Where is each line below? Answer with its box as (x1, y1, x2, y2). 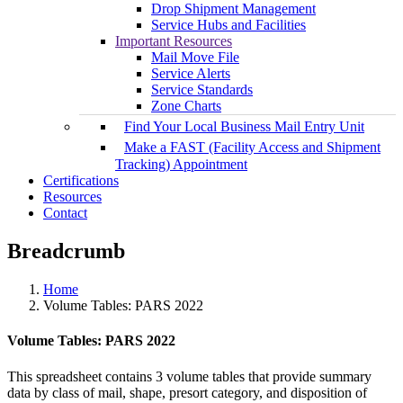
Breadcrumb (7, 239, 125, 264)
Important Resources (115, 33, 232, 49)
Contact (43, 205, 87, 221)
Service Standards (151, 82, 253, 98)
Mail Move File (151, 49, 239, 66)
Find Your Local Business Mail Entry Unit (124, 119, 364, 135)
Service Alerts (151, 66, 230, 82)
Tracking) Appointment (115, 157, 247, 173)
